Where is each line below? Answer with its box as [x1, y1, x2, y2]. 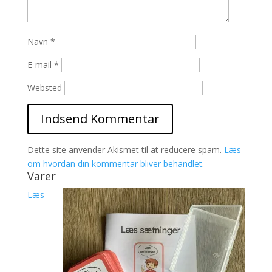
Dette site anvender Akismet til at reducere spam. [27, 143, 224, 155]
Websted [27, 81, 62, 93]
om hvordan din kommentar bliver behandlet [27, 157, 202, 169]
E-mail [27, 58, 54, 70]
